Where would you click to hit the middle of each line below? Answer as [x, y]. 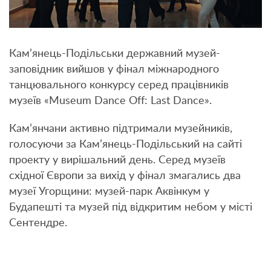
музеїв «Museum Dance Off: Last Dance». [110, 101]
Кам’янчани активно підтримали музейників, [121, 129]
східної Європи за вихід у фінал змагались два [125, 176]
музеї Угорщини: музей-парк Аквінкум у [109, 192]
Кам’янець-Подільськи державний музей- [115, 54]
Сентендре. [38, 224]
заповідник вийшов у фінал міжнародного [114, 70]
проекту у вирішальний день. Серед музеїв [117, 161]
